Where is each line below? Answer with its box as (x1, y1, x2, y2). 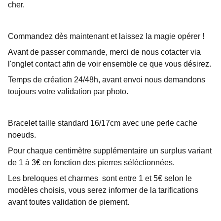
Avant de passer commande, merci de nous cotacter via (8, 48, 201, 56)
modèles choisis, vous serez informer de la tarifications (8, 186, 198, 194)
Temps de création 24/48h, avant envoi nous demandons (8, 75, 205, 84)
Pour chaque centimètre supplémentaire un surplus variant (8, 147, 212, 155)
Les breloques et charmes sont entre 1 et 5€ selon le (8, 174, 192, 183)
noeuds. (8, 131, 36, 139)
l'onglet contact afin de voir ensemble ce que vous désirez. (8, 60, 211, 68)
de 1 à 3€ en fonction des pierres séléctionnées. (8, 158, 175, 167)
